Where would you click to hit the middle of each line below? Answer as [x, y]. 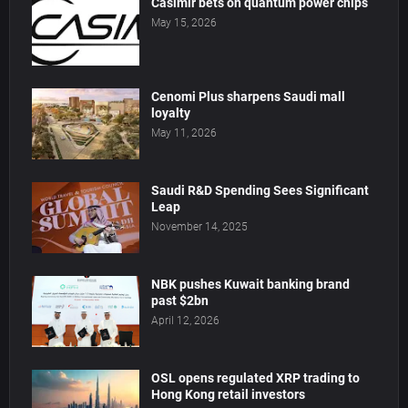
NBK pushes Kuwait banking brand [250, 285]
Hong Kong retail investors [228, 395]
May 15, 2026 [184, 23]
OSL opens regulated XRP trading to [255, 378]
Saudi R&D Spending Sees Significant [260, 191]
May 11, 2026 [184, 133]
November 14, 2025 [199, 227]
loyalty [171, 113]
